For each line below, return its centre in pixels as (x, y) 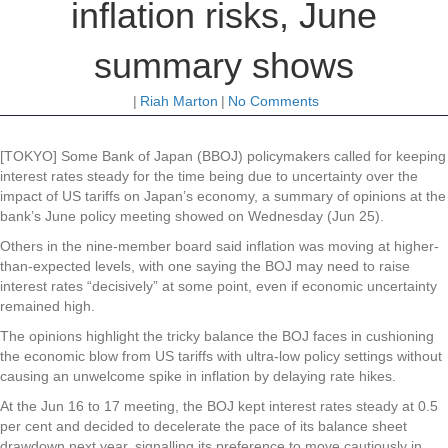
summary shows (224, 65)
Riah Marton (178, 100)
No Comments (273, 100)
